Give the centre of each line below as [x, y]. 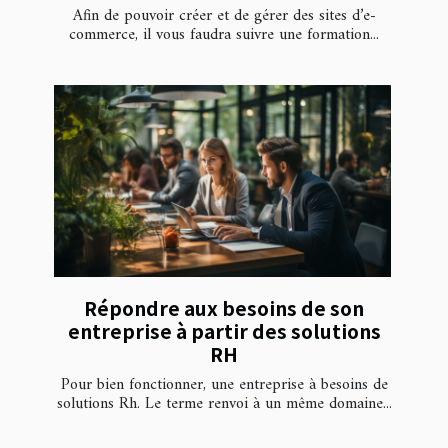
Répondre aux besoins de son [224, 308]
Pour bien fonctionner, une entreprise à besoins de [224, 385]
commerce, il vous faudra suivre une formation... [224, 34]
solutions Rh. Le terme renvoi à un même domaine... [224, 404]
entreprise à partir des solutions [224, 331]
